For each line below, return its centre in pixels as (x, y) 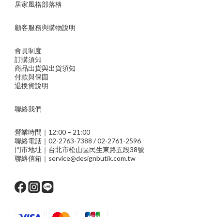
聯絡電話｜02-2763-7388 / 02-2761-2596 (78, 141)
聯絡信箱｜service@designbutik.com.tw (75, 158)
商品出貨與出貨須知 (45, 68)
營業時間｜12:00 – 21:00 (52, 132)
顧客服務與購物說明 (45, 28)
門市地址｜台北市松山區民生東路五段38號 (79, 149)
